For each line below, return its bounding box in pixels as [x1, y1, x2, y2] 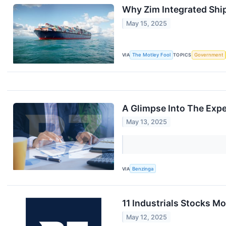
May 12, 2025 [126, 213, 167, 221]
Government [194, 52, 223, 58]
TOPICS [173, 52, 192, 58]
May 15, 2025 [126, 19, 167, 27]
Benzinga [132, 165, 154, 172]
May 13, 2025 [126, 118, 167, 126]
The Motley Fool [132, 52, 171, 58]
